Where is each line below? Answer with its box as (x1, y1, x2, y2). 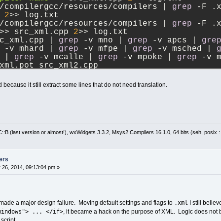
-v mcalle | (34, 53, 98, 62)
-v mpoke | (117, 53, 177, 62)
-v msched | (152, 44, 217, 54)
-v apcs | (147, 36, 202, 45)
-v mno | (78, 36, 128, 45)
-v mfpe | (78, 44, 133, 54)
